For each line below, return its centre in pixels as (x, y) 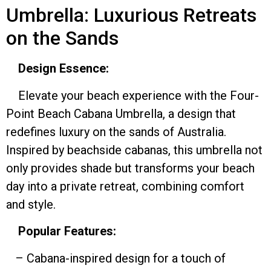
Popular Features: (67, 231)
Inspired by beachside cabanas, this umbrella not (134, 150)
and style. (31, 204)
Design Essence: (57, 69)
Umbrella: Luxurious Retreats (131, 15)
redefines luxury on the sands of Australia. (116, 132)
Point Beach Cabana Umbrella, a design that (121, 113)
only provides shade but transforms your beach (130, 168)
